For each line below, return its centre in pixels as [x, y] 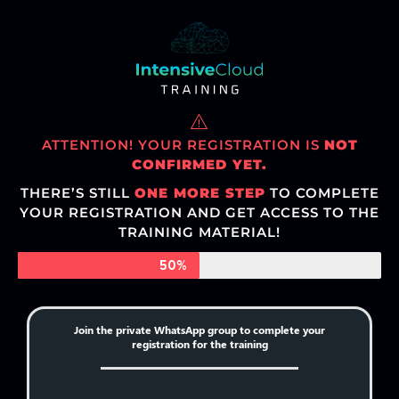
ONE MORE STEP [199, 192]
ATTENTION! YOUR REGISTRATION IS [183, 145]
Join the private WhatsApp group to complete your [199, 330]
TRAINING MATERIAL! [199, 232]
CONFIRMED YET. [199, 165]
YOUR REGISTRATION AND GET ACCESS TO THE [199, 212]
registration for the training [199, 344]
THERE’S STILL [77, 192]
